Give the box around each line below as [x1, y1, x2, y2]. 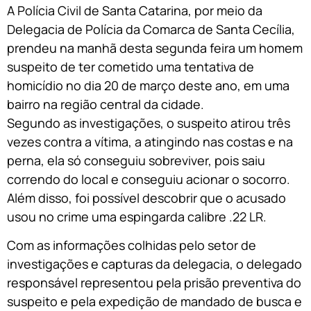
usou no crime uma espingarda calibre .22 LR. [7, 208, 267, 225]
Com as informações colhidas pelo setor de [7, 236, 256, 253]
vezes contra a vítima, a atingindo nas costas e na [7, 133, 293, 150]
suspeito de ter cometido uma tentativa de [7, 58, 254, 75]
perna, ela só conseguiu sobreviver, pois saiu [7, 151, 265, 169]
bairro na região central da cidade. [7, 95, 204, 112]
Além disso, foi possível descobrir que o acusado [7, 189, 286, 206]
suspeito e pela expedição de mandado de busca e [7, 292, 302, 310]
